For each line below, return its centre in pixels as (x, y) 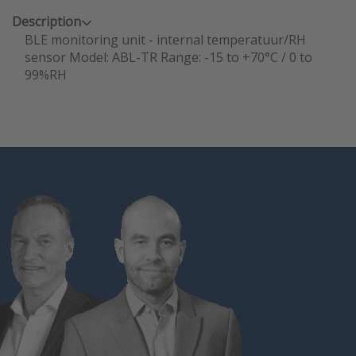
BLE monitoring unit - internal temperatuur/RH (165, 40)
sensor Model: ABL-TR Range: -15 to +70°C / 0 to (168, 57)
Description (46, 21)
